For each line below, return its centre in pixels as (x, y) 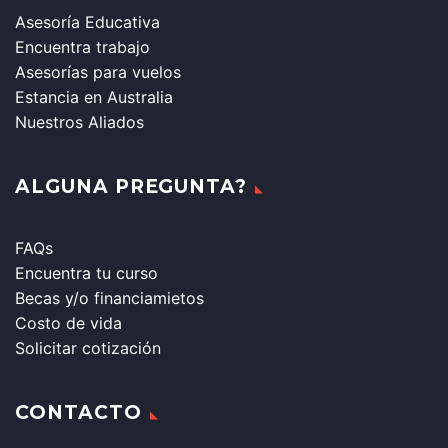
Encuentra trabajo (82, 46)
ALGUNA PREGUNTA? (131, 186)
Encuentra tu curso (86, 272)
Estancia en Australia (94, 96)
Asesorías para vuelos (98, 71)
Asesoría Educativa (87, 21)
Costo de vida (68, 322)
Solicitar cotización (88, 347)
